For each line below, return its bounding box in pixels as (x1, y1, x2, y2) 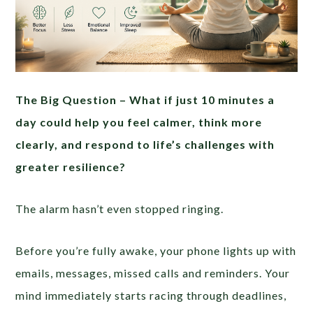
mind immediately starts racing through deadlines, (15, 288, 287, 302)
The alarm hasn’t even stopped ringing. (15, 201, 224, 215)
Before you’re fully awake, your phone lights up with (15, 243, 297, 257)
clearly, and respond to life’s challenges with (15, 137, 275, 151)
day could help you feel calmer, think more (15, 115, 263, 129)
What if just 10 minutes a (129, 92, 275, 106)
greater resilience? (15, 159, 126, 173)
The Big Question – (15, 92, 130, 106)
